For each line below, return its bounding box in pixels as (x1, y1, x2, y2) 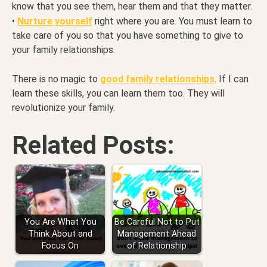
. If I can (215, 73, 249, 85)
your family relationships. (12, 44, 115, 56)
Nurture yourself (17, 15, 92, 27)
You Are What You (24, 217, 97, 228)
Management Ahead (117, 229, 196, 240)
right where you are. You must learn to (92, 15, 252, 27)
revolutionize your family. (12, 102, 115, 114)
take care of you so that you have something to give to (12, 30, 243, 42)
